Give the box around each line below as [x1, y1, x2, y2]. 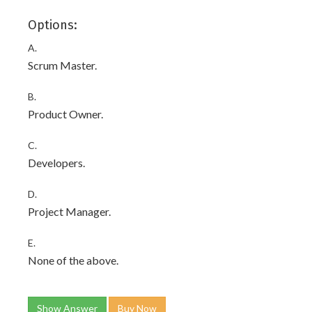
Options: [28, 17, 77, 33]
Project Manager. [28, 205, 111, 218]
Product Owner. [28, 107, 103, 120]
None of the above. [28, 253, 118, 267]
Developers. [28, 156, 85, 169]
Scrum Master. [28, 58, 97, 72]
